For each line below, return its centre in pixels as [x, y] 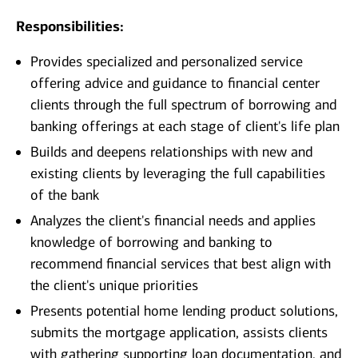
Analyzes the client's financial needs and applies [173, 221]
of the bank [65, 195]
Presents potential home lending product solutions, [184, 311]
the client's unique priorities [114, 286]
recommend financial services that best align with [181, 264]
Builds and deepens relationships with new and [171, 152]
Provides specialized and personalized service [167, 62]
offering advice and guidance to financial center [175, 84]
